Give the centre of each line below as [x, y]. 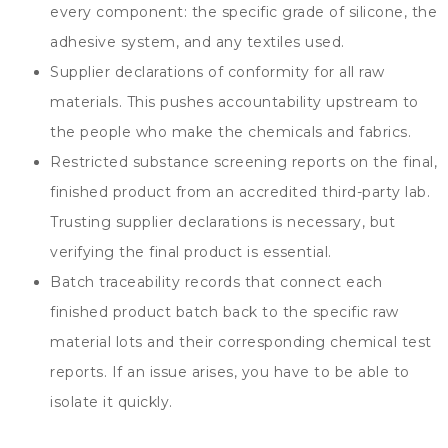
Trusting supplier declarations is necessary [206, 221]
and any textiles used [262, 41]
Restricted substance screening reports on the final [242, 161]
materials [84, 101]
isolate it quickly [109, 401]
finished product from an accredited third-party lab [238, 191]
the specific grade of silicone [297, 11]
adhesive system [113, 41]
